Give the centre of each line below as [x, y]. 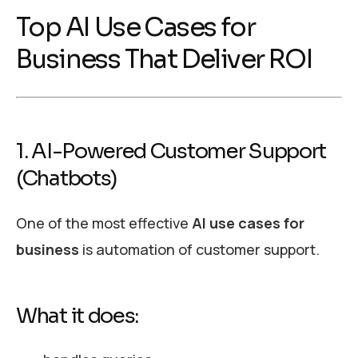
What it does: [78, 316]
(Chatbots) [66, 178]
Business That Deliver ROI [164, 60]
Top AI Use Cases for [135, 28]
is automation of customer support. [199, 249]
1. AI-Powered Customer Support [171, 151]
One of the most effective [104, 223]
